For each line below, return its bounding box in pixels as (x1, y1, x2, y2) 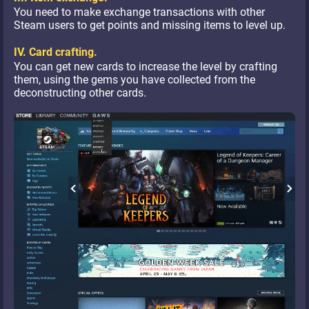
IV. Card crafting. (14, 46, 97, 59)
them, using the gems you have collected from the (14, 73, 255, 87)
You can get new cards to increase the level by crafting (14, 60, 277, 74)
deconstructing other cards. (14, 86, 146, 100)
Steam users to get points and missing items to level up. (14, 19, 286, 32)
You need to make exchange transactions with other (14, 6, 265, 19)
